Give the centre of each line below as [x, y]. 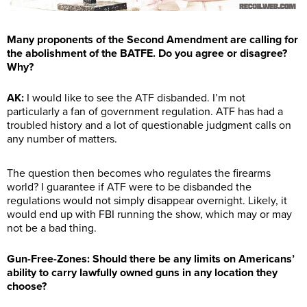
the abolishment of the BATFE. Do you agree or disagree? [147, 54]
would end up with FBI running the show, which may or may [149, 215]
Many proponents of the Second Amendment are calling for [152, 40]
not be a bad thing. [52, 229]
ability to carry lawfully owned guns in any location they [142, 273]
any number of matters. [62, 139]
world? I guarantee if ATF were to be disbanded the [129, 187]
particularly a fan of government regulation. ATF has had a [145, 112]
